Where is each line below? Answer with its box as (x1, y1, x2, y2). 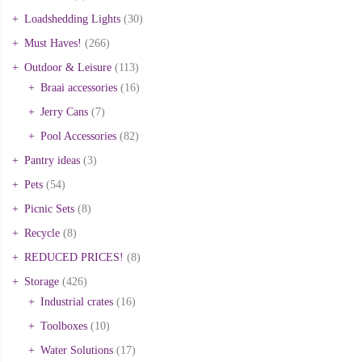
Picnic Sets (24, 202, 74, 215)
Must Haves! (24, 36, 82, 49)
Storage (24, 275, 59, 288)
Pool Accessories (40, 129, 116, 142)
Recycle (24, 226, 60, 239)
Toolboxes (40, 319, 87, 332)
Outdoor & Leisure (24, 61, 112, 74)
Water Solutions (40, 343, 113, 356)
